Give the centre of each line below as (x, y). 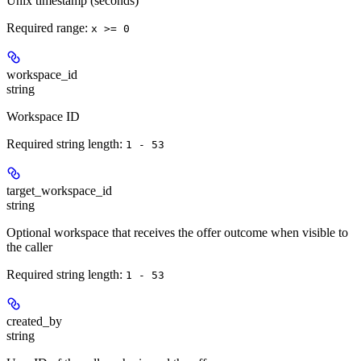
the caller (29, 247)
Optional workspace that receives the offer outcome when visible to (177, 232)
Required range (46, 27)
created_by (34, 321)
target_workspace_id (59, 190)
